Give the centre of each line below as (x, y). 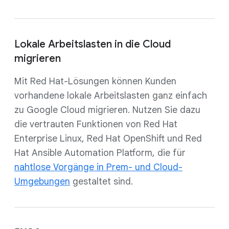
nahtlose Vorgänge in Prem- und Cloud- (98, 167)
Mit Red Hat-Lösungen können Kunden (95, 81)
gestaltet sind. (101, 181)
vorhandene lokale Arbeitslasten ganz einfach (111, 96)
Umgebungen (42, 181)
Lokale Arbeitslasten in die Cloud (93, 44)
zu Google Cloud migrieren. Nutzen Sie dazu (107, 110)
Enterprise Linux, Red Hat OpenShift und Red (108, 139)
